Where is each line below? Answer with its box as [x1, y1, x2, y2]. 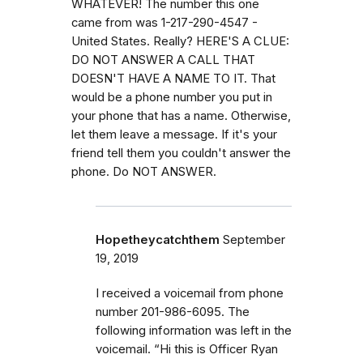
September [223, 232, 285, 247]
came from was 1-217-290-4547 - [71, 15, 258, 30]
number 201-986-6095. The [96, 304, 250, 319]
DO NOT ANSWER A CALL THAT [71, 52, 255, 67]
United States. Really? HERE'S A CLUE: [71, 33, 289, 49]
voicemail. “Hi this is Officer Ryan [96, 341, 278, 357]
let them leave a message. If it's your [71, 126, 277, 142]
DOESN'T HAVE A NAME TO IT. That [71, 70, 275, 86]
